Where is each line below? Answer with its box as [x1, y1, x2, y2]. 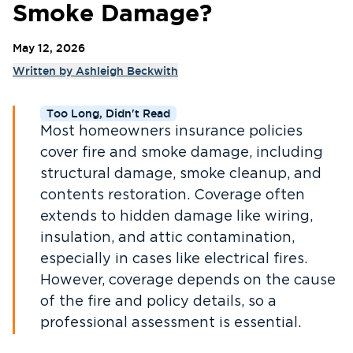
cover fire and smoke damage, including [40, 146, 323, 160]
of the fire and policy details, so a [40, 295, 277, 309]
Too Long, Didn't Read [46, 107, 170, 120]
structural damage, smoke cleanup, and [40, 167, 321, 181]
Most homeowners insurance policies [40, 124, 303, 139]
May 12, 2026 [13, 42, 85, 54]
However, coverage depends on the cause [40, 273, 336, 288]
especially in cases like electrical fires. [40, 252, 307, 266]
